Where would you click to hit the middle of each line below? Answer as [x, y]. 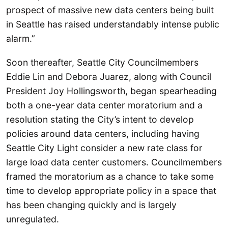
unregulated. [33, 219]
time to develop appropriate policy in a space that [111, 191]
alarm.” [21, 38]
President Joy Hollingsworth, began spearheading [111, 91]
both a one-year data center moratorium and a [104, 105]
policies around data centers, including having [103, 134]
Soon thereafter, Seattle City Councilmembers [102, 62]
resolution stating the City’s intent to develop [100, 119]
